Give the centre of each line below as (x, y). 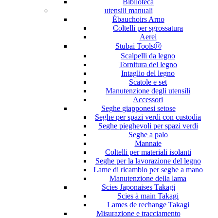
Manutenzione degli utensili (148, 91)
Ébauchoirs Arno (138, 19)
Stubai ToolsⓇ (138, 46)
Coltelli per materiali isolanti (148, 152)
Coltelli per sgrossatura (148, 28)
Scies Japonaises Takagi (138, 187)
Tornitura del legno (148, 64)
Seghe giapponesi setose (138, 108)
